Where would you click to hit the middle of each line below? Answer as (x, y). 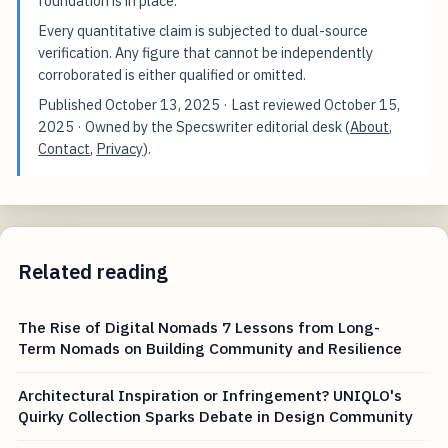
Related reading (93, 271)
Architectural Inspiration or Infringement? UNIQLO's (210, 395)
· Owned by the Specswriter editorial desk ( (212, 126)
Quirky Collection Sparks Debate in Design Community (216, 416)
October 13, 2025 (163, 104)
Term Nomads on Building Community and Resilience (210, 347)
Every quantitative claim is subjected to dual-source (203, 30)
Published (72, 104)
